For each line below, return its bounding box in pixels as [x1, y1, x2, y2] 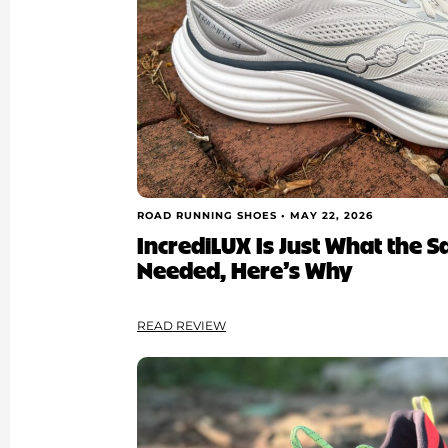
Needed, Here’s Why [137, 252, 353, 285]
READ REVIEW [137, 318, 227, 334]
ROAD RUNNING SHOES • [137, 209, 291, 223]
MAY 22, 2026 [290, 209, 374, 223]
